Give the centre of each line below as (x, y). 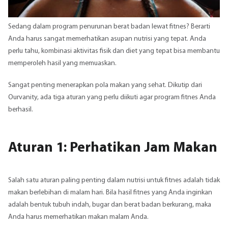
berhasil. (21, 110)
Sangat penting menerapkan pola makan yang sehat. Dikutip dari (105, 85)
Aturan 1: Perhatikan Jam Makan (113, 148)
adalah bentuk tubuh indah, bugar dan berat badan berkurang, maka (110, 205)
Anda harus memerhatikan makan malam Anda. (78, 217)
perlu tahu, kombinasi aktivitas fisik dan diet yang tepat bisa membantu (114, 51)
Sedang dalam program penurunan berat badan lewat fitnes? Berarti (109, 27)
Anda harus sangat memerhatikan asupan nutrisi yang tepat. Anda (107, 39)
